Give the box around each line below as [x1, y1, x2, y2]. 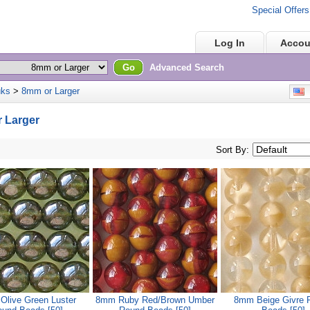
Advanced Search [149, 62, 224, 73]
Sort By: [216, 145, 249, 155]
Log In [215, 37, 245, 48]
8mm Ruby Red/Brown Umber [95, 295, 215, 305]
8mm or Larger [21, 86, 80, 96]
